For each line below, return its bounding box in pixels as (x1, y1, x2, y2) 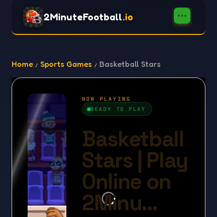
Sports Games (40, 59, 92, 69)
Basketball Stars (99, 59, 161, 69)
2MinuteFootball (44, 11, 123, 23)
